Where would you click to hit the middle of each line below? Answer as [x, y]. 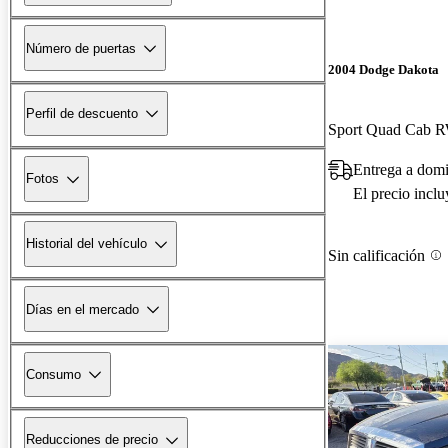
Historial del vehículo [86, 244]
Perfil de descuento [82, 113]
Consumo [53, 374]
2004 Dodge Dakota [383, 70]
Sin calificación [376, 255]
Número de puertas [81, 48]
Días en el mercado [82, 309]
